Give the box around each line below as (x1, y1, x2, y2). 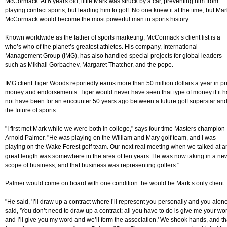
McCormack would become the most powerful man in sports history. (5, 16, 190, 23)
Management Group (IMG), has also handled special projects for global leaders (5, 52, 222, 60)
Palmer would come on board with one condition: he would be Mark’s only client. (5, 180, 225, 187)
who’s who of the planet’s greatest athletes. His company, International (5, 43, 198, 51)
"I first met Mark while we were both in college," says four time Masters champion (5, 125, 225, 133)
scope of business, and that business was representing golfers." (5, 162, 179, 169)
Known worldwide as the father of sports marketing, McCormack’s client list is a (5, 34, 220, 42)
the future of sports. (5, 107, 57, 115)
